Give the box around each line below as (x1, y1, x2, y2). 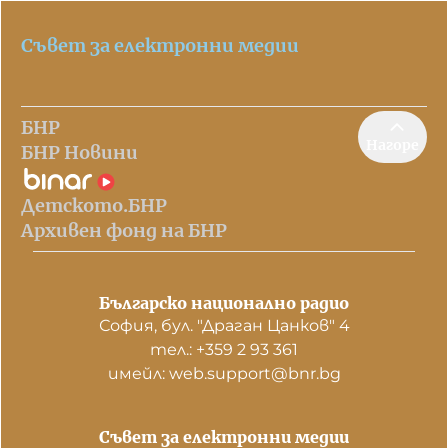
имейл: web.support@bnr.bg (107, 364, 341, 383)
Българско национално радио (99, 293, 349, 313)
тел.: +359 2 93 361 (150, 340, 298, 359)
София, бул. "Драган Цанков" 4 (98, 316, 350, 335)
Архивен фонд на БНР (21, 219, 227, 242)
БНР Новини (21, 141, 138, 164)
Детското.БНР (21, 194, 167, 217)
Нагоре (366, 136, 419, 154)
